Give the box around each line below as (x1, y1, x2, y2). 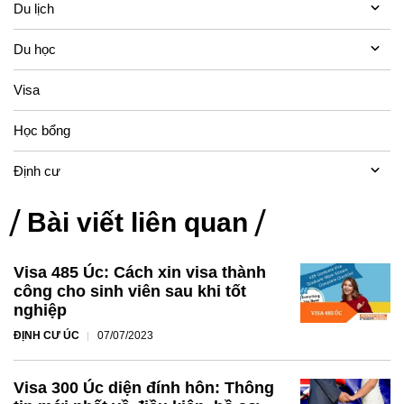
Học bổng (14, 122, 70, 138)
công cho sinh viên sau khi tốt (14, 281, 246, 300)
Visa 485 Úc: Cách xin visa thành (14, 262, 266, 281)
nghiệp (14, 300, 67, 319)
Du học (14, 41, 56, 57)
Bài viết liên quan (27, 207, 248, 237)
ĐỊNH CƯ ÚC (14, 328, 79, 342)
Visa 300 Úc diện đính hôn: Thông (14, 378, 274, 397)
